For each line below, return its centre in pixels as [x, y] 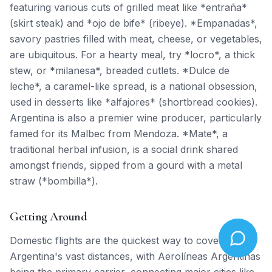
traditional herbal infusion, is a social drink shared [124, 149]
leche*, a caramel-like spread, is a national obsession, [134, 86]
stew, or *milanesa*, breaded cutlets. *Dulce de [120, 70]
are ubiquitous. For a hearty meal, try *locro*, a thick [132, 54]
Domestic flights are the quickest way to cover [116, 240]
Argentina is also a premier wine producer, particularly [136, 117]
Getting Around [48, 216]
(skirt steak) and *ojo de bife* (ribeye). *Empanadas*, [134, 23]
